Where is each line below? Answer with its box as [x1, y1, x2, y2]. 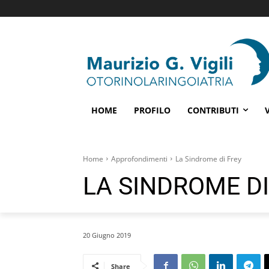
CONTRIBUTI [187, 104, 239, 116]
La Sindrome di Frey [175, 153, 241, 164]
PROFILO [134, 104, 171, 116]
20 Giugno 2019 [83, 230, 131, 240]
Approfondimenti [111, 153, 168, 164]
